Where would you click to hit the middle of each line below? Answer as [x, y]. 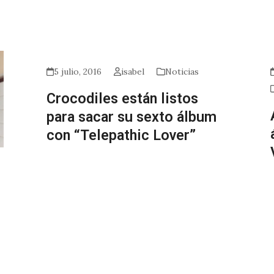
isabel [133, 72]
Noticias [182, 72]
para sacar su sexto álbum [131, 117]
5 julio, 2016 [77, 72]
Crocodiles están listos [122, 99]
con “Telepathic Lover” [121, 135]
